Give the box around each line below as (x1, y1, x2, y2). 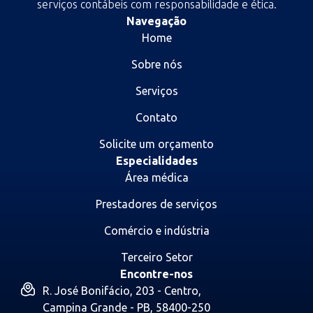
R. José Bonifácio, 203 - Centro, (42, 284, 201, 298)
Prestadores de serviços (96, 198, 217, 211)
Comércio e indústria (103, 224, 210, 238)
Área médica (124, 171, 189, 184)
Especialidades (115, 154, 198, 168)
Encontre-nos (120, 268, 193, 281)
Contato (136, 111, 177, 124)
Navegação (126, 15, 187, 28)
